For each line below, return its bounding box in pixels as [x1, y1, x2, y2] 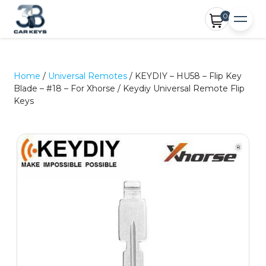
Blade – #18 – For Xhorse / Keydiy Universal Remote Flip [14, 83, 245, 94]
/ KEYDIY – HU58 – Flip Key [127, 71, 242, 81]
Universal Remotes [48, 71, 128, 81]
